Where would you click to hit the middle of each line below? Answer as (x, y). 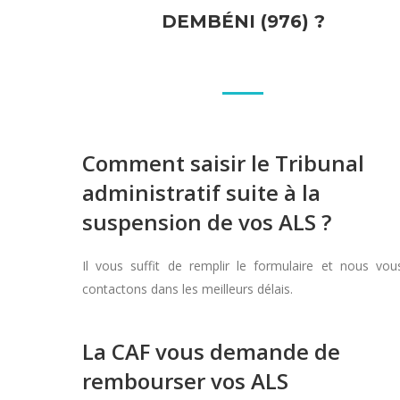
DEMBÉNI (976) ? (243, 21)
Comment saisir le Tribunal (223, 163)
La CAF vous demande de (211, 351)
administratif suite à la (201, 192)
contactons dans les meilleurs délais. (187, 289)
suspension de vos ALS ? (207, 222)
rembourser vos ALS (185, 381)
